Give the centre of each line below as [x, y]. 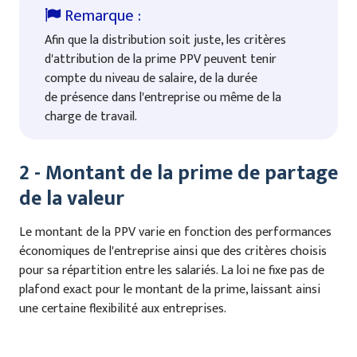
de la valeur [72, 198]
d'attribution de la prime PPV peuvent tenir [161, 59]
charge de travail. [91, 116]
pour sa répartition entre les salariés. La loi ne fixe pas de [172, 270]
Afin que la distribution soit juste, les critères [165, 40]
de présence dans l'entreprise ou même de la [163, 97]
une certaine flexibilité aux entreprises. [123, 308]
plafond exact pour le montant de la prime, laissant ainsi [170, 289]
